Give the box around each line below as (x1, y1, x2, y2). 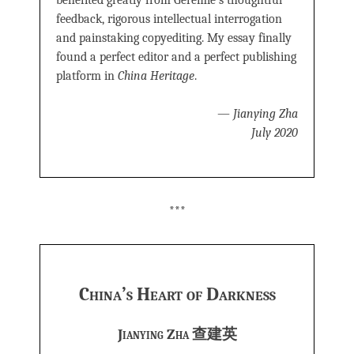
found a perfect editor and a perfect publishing (56, 50, 296, 65)
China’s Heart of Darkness (78, 283, 276, 306)
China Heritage (118, 69, 194, 84)
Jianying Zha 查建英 (117, 325, 237, 343)
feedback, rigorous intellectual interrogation (56, 12, 282, 27)
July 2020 (251, 126, 298, 141)
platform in (56, 69, 118, 84)
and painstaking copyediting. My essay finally (56, 31, 292, 46)
